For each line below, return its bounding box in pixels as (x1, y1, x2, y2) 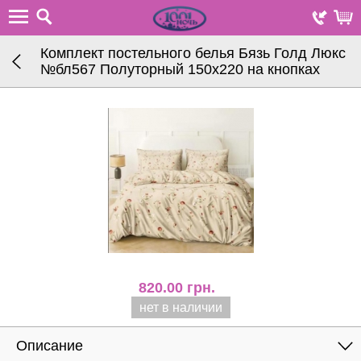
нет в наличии (139, 301, 222, 314)
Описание (16, 338, 83, 354)
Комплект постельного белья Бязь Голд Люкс (40, 45, 346, 61)
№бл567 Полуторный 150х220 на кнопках (40, 61, 320, 77)
